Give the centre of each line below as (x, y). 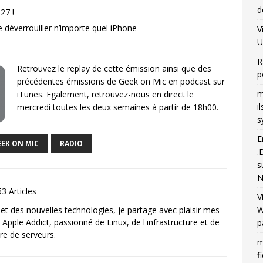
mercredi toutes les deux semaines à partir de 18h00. (118, 107)
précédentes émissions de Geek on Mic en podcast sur (121, 81)
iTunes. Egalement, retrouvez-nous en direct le (105, 94)
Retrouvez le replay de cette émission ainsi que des (114, 68)
